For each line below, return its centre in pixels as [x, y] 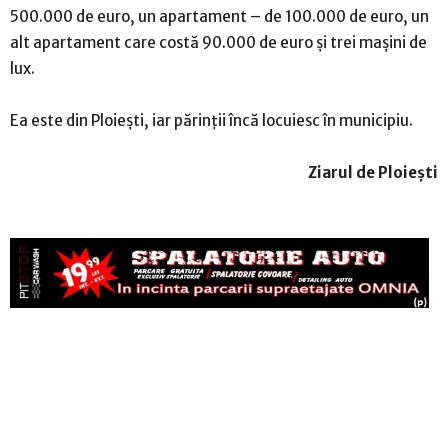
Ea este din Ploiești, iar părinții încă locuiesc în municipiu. [211, 120]
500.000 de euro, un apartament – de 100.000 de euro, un [219, 16]
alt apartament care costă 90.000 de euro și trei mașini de [218, 42]
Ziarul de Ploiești [373, 172]
